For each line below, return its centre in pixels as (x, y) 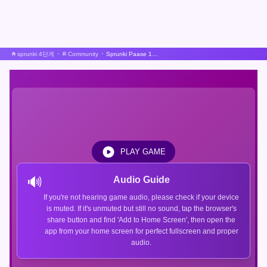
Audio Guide (141, 179)
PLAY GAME (143, 151)
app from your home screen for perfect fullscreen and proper (141, 231)
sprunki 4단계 (36, 54)
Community (83, 54)
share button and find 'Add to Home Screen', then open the (141, 220)
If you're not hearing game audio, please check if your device (141, 197)
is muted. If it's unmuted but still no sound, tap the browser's (141, 208)
